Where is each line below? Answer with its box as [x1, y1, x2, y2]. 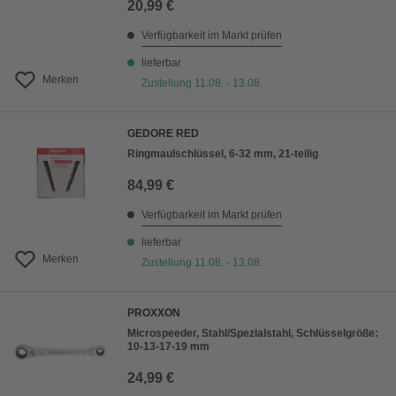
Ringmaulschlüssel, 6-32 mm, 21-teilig [127, 148, 318, 161]
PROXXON [127, 307, 180, 320]
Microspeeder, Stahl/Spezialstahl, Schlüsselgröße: [127, 327, 378, 340]
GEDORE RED [127, 127, 199, 141]
